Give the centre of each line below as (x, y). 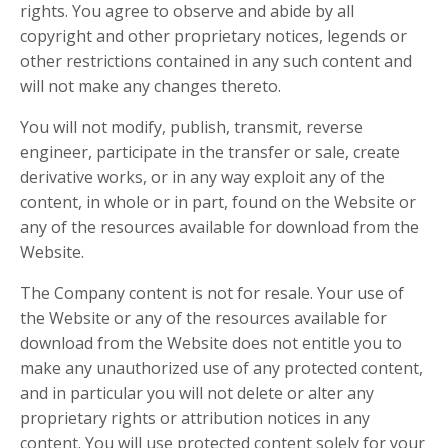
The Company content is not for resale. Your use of (212, 293)
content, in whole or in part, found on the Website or (218, 202)
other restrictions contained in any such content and (216, 61)
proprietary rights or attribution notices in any (195, 418)
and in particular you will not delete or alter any (197, 393)
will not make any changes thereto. (150, 86)
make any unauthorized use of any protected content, (221, 368)
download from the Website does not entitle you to (211, 343)
